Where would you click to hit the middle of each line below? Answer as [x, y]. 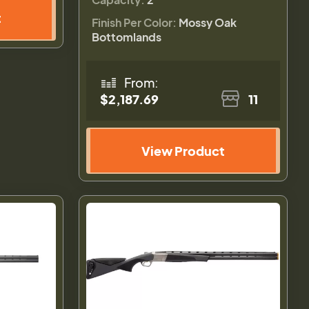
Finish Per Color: [134, 22]
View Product [183, 150]
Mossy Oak [208, 22]
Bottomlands [127, 37]
